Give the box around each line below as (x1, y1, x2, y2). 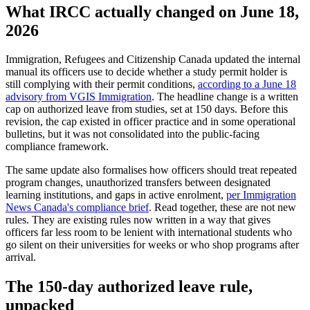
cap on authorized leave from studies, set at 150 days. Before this (6, 103, 288, 116)
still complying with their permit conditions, (6, 78, 198, 91)
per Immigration (226, 189, 296, 201)
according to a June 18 (198, 78, 296, 91)
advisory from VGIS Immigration (6, 91, 152, 103)
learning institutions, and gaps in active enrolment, (6, 189, 226, 201)
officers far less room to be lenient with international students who (6, 226, 292, 239)
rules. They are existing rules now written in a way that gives (6, 214, 271, 226)
